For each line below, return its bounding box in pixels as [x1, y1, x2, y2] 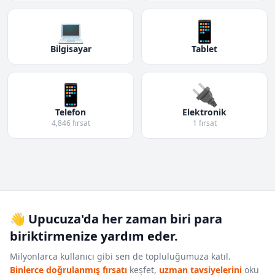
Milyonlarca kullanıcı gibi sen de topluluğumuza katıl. [10, 250, 231, 262]
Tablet [192, 43, 217, 55]
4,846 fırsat [51, 118, 90, 128]
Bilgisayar [50, 43, 91, 55]
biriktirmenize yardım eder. [10, 228, 178, 244]
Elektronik [182, 106, 227, 118]
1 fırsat [192, 118, 217, 128]
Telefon [55, 106, 86, 118]
